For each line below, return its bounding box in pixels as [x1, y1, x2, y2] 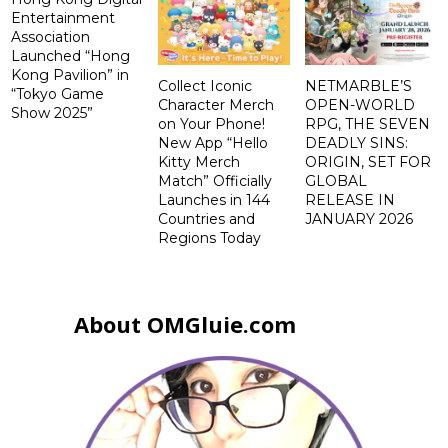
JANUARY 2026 [304, 209, 413, 228]
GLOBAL [304, 171, 367, 190]
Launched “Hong [11, 47, 131, 66]
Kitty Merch [158, 152, 241, 171]
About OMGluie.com [74, 308, 296, 339]
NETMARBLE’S [304, 76, 412, 95]
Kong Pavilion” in [11, 66, 130, 85]
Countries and [158, 209, 256, 228]
